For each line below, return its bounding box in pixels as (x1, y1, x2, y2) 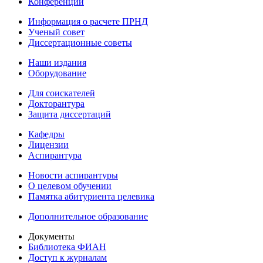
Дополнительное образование (28, 211, 148, 221)
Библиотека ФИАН (28, 242, 106, 252)
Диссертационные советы (28, 38, 132, 48)
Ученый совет (28, 27, 85, 37)
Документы (28, 231, 75, 241)
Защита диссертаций (28, 109, 111, 119)
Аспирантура (28, 150, 82, 160)
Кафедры (28, 129, 65, 139)
